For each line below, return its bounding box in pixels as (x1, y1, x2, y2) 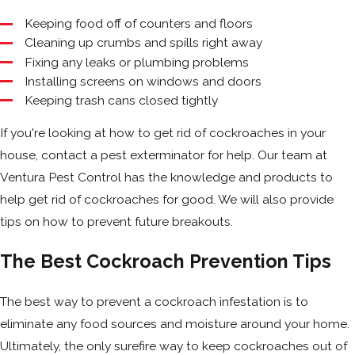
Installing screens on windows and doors (25, 73, 262, 89)
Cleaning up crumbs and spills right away (25, 35, 263, 51)
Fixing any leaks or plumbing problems (25, 54, 250, 70)
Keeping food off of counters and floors (25, 16, 254, 32)
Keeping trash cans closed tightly (25, 92, 219, 108)
